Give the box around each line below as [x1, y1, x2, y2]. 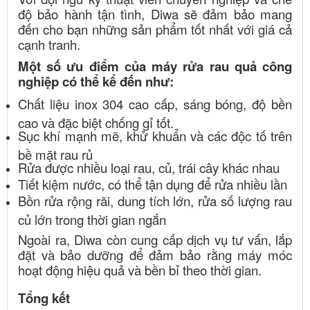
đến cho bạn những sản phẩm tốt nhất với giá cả [18, 19, 292, 38]
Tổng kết [18, 288, 70, 307]
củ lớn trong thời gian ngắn [18, 210, 166, 224]
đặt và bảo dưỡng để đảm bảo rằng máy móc [18, 245, 292, 264]
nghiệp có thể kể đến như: [18, 71, 174, 91]
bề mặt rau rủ [18, 145, 93, 159]
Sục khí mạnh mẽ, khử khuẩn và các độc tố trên [18, 126, 292, 145]
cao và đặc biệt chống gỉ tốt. [18, 113, 174, 127]
